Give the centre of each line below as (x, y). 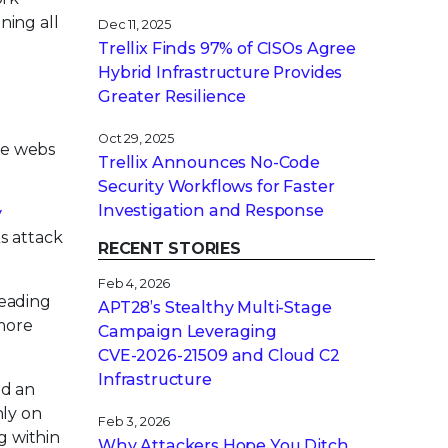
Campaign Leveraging (187, 331)
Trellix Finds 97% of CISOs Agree (227, 48)
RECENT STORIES (169, 248)
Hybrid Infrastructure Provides (220, 72)
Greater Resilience (172, 96)
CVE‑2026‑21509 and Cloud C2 (219, 355)
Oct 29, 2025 (136, 138)
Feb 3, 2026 (134, 421)
